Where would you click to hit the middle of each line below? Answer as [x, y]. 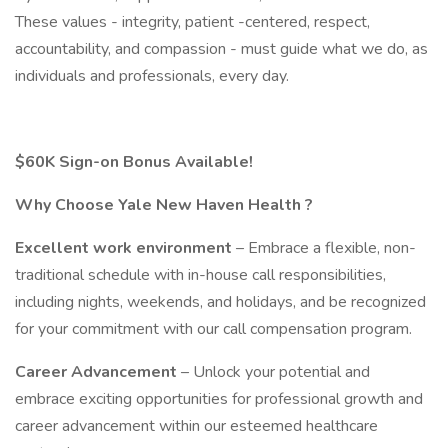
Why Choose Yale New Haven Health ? [164, 205]
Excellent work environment [125, 248]
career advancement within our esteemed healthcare [196, 426]
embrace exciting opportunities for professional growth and [219, 399]
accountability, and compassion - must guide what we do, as [221, 49]
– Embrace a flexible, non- [326, 248]
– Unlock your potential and [275, 372]
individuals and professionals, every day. [156, 76]
